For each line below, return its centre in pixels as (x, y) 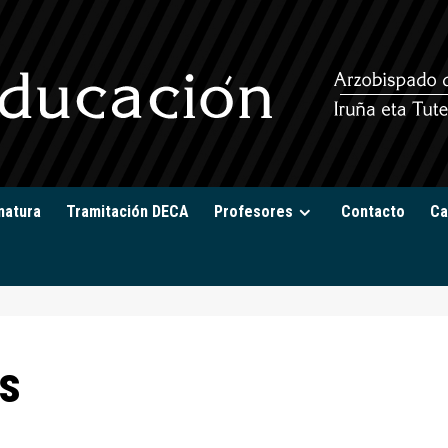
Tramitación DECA (127, 211)
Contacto (373, 211)
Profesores (253, 211)
